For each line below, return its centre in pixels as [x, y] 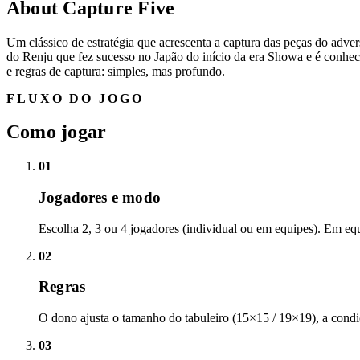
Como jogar [57, 132]
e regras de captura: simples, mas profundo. [116, 71]
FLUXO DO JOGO [75, 98]
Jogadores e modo [100, 198]
